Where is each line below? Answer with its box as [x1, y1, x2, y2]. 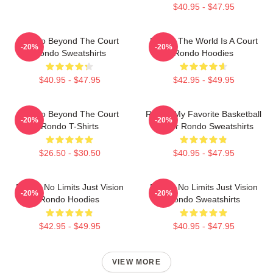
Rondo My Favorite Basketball [146, 108, 261, 119]
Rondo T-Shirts [40, 121, 99, 131]
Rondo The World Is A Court [149, 35, 258, 46]
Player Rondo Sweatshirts [154, 121, 253, 131]
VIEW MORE [112, 257, 161, 266]
